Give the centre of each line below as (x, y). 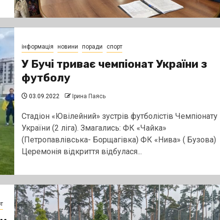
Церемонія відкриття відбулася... (82, 151)
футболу (46, 78)
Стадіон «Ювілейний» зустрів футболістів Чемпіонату (119, 116)
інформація (37, 46)
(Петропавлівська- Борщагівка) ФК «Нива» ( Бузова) (119, 139)
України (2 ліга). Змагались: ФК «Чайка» (94, 128)
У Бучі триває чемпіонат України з (114, 64)
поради (92, 46)
